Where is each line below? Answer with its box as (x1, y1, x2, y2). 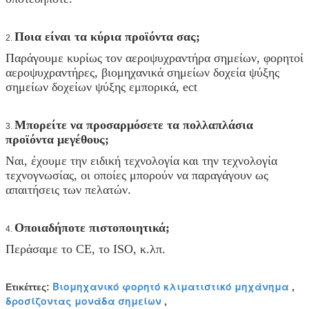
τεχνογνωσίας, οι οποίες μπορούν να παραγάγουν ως (6, 168, 268, 183)
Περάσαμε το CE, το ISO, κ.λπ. (6, 242, 166, 257)
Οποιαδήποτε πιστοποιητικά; (14, 221, 170, 235)
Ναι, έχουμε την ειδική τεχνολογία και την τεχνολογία (6, 154, 277, 168)
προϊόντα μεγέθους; (6, 132, 109, 147)
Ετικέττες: (6, 281, 52, 293)
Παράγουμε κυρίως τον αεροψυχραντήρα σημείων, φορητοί (6, 51, 303, 66)
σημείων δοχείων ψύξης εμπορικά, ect (6, 80, 197, 94)
